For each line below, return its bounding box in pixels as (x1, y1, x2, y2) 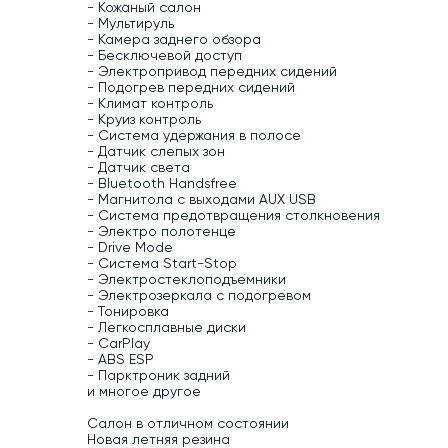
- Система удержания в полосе (87, 127, 301, 143)
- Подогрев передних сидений (87, 79, 295, 95)
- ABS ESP (87, 351, 154, 367)
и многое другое (87, 383, 201, 399)
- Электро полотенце (87, 223, 236, 239)
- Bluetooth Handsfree (87, 175, 237, 191)
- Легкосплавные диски (87, 319, 246, 335)
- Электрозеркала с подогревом (87, 287, 311, 303)
